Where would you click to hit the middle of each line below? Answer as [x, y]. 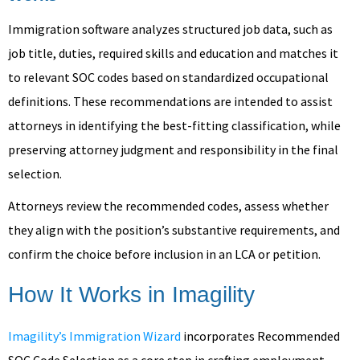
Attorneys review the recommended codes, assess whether [168, 205]
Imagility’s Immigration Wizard [94, 335]
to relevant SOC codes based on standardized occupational [168, 77]
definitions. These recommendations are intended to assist [170, 101]
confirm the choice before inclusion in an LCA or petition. [164, 254]
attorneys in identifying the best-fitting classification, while [174, 125]
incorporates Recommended [260, 335]
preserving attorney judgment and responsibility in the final [173, 149]
